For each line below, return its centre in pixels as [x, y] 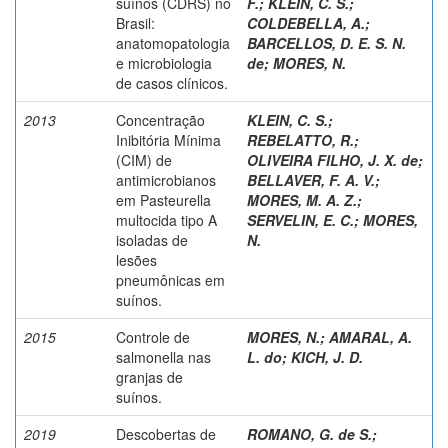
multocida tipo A [166, 219]
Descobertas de [166, 433]
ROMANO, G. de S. [309, 433]
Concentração [160, 119]
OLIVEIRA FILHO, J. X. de [332, 159]
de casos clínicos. [172, 82]
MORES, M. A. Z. [302, 199]
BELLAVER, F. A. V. [311, 179]
